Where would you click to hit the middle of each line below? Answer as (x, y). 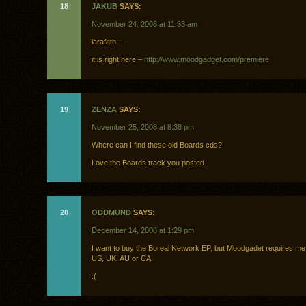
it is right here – (118, 60)
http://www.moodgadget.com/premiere (207, 60)
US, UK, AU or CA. (122, 259)
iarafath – (107, 42)
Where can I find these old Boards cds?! (158, 145)
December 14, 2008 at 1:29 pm (143, 231)
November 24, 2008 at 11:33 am (144, 24)
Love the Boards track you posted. (149, 163)
